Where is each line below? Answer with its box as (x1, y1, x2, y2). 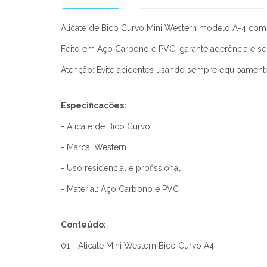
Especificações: (61, 101, 126, 110)
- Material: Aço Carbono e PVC (61, 184, 179, 194)
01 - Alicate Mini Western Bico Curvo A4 (61, 241, 214, 250)
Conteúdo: (61, 220, 106, 229)
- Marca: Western (61, 142, 126, 152)
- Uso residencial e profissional (61, 163, 181, 173)
